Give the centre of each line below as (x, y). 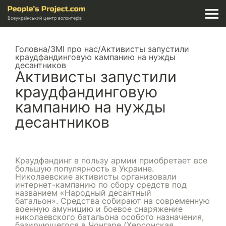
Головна (31, 49)
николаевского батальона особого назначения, (109, 217)
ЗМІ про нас (74, 49)
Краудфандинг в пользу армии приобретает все (111, 161)
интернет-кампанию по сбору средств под (101, 185)
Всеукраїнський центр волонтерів (45, 18)
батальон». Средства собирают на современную (112, 201)
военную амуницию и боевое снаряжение (99, 209)
